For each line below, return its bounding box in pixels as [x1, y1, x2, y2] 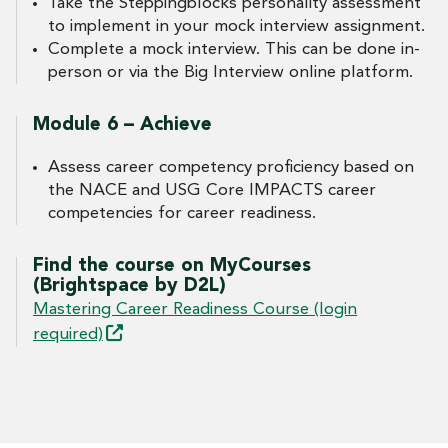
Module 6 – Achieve [33, 115, 212, 135]
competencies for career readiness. [48, 204, 316, 222]
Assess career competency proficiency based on [48, 158, 414, 176]
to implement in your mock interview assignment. [48, 17, 425, 35]
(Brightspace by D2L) [33, 276, 226, 296]
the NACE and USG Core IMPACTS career [48, 181, 376, 199]
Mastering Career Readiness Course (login [33, 300, 357, 318]
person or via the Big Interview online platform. [48, 63, 413, 81]
